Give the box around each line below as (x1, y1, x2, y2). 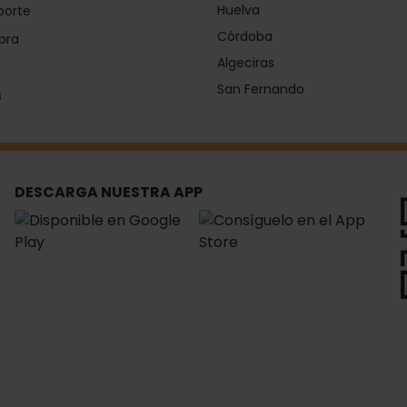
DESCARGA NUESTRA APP (14, 182, 203, 203)
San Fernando (217, 80, 304, 99)
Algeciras (217, 54, 274, 73)
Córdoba (217, 27, 273, 46)
